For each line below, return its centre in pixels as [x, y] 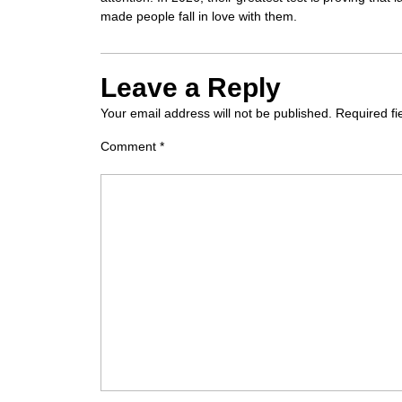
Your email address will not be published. [216, 113]
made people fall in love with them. [199, 16]
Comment [130, 146]
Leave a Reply [191, 87]
